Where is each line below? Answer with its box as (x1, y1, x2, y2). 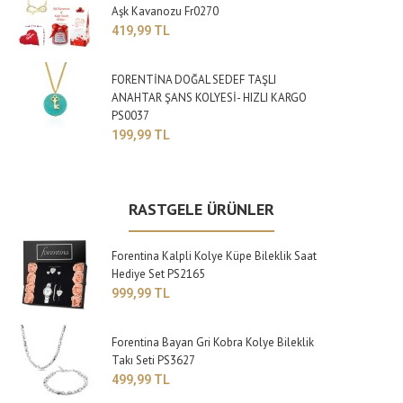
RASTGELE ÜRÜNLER (129, 199, 274, 220)
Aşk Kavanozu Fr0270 (112, 4, 219, 20)
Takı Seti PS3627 (112, 353, 196, 369)
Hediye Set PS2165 (112, 266, 206, 282)
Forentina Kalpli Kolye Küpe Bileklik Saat (112, 248, 318, 264)
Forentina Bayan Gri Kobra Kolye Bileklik (112, 335, 315, 351)
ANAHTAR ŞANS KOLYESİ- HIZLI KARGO (112, 90, 308, 106)
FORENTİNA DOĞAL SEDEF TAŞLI (112, 72, 277, 88)
